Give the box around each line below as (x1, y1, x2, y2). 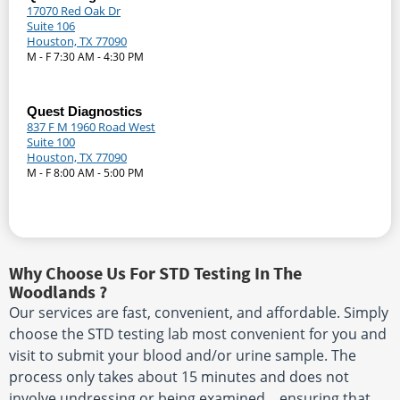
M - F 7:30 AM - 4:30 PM (27, 49, 144, 65)
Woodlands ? (9, 280, 107, 304)
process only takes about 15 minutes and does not (9, 367, 349, 387)
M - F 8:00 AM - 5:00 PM (27, 165, 144, 181)
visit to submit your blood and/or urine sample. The (9, 346, 356, 366)
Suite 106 (27, 18, 75, 35)
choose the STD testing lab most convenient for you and (9, 324, 387, 345)
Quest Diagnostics (27, 104, 142, 120)
